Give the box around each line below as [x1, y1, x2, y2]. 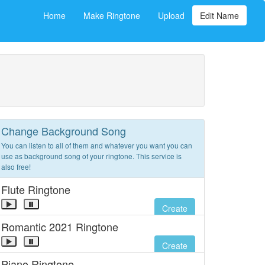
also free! [1, 161, 31, 172]
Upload [158, 9, 185, 21]
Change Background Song [1, 123, 126, 138]
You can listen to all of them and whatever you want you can [1, 140, 192, 150]
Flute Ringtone [1, 182, 70, 197]
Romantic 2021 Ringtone [1, 219, 118, 234]
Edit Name [200, 9, 239, 21]
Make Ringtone [83, 9, 140, 21]
